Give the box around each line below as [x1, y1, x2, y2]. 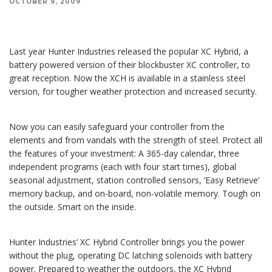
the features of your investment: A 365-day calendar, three [9, 148, 239, 160]
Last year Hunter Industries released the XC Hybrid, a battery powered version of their [4, 1, 247, 10]
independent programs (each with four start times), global [9, 161, 236, 173]
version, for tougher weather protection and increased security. [9, 86, 257, 98]
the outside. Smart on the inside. [9, 201, 136, 213]
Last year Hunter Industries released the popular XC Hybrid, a [9, 46, 248, 58]
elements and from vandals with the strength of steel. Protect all [9, 134, 262, 146]
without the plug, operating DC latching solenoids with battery [9, 250, 252, 262]
